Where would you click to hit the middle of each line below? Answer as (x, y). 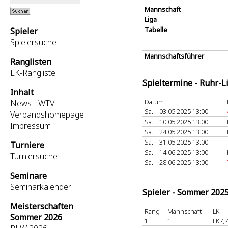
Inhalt (22, 92)
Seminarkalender (41, 187)
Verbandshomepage (47, 115)
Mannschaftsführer (174, 56)
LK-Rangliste (33, 73)
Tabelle (156, 30)
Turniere (27, 145)
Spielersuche (33, 42)
